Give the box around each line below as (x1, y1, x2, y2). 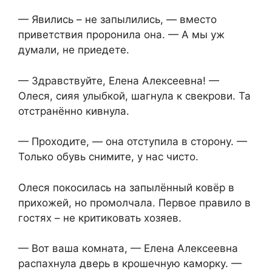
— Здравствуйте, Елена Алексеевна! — (18, 74, 219, 87)
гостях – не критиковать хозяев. (18, 211, 182, 224)
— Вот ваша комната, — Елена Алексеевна (18, 242, 238, 255)
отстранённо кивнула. (18, 104, 129, 117)
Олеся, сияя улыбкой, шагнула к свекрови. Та (18, 89, 251, 102)
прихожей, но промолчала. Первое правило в (18, 196, 251, 209)
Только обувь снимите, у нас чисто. (18, 151, 199, 163)
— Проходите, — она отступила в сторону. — (18, 135, 247, 148)
